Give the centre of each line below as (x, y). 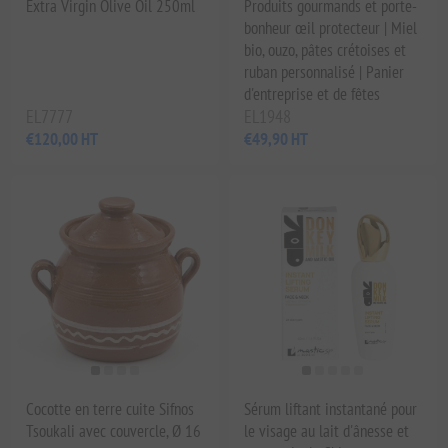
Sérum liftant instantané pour (330, 408)
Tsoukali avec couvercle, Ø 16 (114, 430)
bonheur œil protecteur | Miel (330, 28)
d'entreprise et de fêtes (312, 94)
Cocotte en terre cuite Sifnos (110, 408)
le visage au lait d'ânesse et (326, 430)
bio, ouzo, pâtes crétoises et (325, 50)
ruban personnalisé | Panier (324, 72)
